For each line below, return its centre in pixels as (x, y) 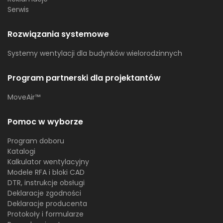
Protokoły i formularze (46, 214)
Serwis (18, 10)
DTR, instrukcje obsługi (46, 183)
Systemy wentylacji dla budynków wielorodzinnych (95, 54)
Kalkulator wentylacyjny (48, 162)
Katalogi (21, 152)
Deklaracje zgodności (44, 193)
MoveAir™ (24, 97)
